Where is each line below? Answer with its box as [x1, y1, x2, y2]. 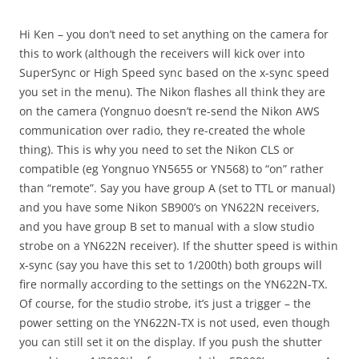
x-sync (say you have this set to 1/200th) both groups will [19, 257, 322, 272]
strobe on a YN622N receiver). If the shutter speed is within [19, 238, 338, 253]
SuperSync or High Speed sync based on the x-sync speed [19, 65, 329, 80]
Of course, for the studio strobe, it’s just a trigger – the [19, 296, 311, 311]
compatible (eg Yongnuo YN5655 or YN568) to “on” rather [19, 161, 324, 176]
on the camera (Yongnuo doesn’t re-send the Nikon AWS [19, 103, 320, 119]
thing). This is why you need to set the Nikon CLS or [19, 142, 294, 157]
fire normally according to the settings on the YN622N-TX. [19, 276, 328, 292]
